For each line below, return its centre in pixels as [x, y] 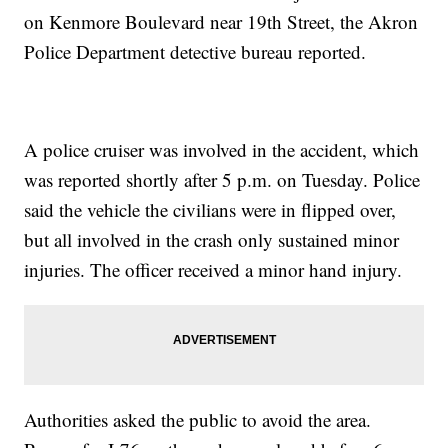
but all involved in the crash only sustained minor [212, 240]
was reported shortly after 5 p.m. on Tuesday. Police [222, 180]
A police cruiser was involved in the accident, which [222, 150]
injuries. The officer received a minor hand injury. [216, 270]
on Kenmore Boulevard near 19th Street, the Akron [221, 22]
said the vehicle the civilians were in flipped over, [210, 210]
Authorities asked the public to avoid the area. [198, 420]
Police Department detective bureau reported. [198, 52]
